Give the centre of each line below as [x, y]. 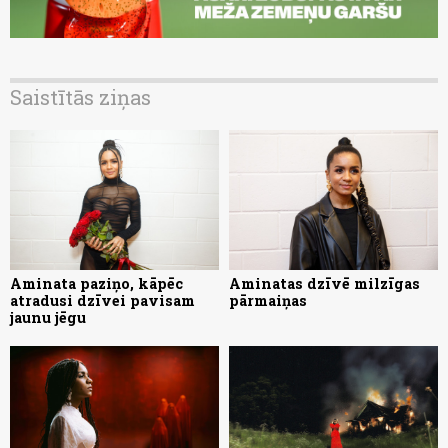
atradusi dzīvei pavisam [102, 300]
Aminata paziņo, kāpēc [96, 283]
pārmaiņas [268, 300]
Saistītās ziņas [80, 97]
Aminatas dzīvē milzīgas [324, 283]
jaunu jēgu [48, 317]
